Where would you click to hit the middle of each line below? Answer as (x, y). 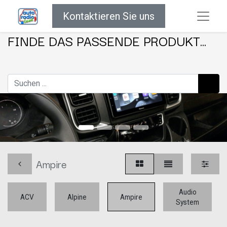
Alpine (77, 197)
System (187, 202)
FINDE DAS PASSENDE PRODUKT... (107, 41)
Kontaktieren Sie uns (109, 16)
